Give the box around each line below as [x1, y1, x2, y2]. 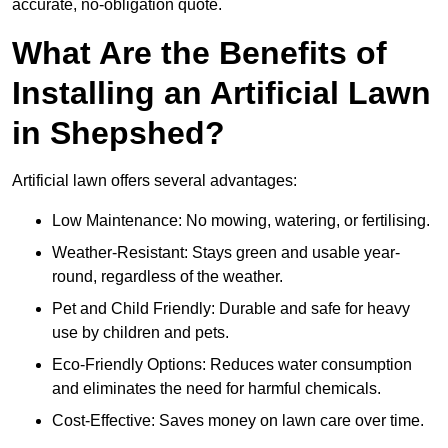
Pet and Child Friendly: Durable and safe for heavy [52, 300, 410, 318]
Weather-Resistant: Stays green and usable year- [52, 244, 400, 262]
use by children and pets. [52, 324, 229, 342]
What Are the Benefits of [12, 35, 387, 72]
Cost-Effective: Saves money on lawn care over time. [52, 412, 424, 430]
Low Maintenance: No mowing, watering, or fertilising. [52, 212, 430, 230]
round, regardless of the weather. [52, 268, 283, 286]
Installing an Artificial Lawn [12, 75, 431, 112]
